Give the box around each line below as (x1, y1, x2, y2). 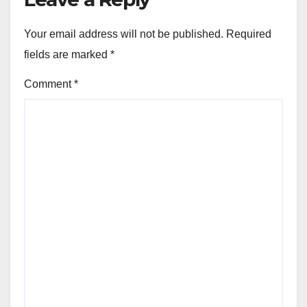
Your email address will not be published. (24, 27, 223, 40)
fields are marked (24, 48, 110, 60)
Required (226, 27, 271, 40)
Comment (24, 77, 74, 90)
